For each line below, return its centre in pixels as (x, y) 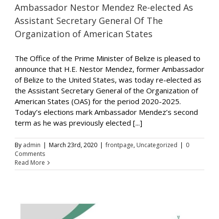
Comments (30, 153)
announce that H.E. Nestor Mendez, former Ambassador (109, 69)
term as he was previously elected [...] (78, 122)
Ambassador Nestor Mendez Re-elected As (104, 7)
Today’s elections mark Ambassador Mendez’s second (106, 112)
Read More (30, 162)
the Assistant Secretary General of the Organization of (106, 90)
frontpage (120, 145)
